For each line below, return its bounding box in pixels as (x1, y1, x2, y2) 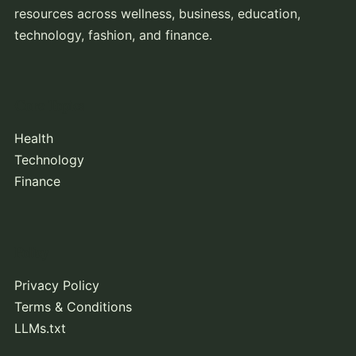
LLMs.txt (14, 319, 66, 336)
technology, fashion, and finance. (14, 26, 212, 43)
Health (14, 130, 53, 147)
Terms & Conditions (14, 298, 132, 315)
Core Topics (14, 94, 84, 116)
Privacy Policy (14, 277, 99, 293)
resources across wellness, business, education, (14, 5, 300, 21)
